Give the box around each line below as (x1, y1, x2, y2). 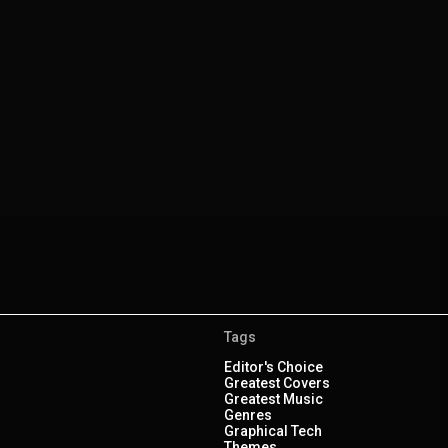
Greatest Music (224, 390, 323, 407)
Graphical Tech (224, 422, 322, 439)
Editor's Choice (224, 358, 323, 375)
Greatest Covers (224, 374, 330, 391)
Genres (224, 406, 272, 423)
